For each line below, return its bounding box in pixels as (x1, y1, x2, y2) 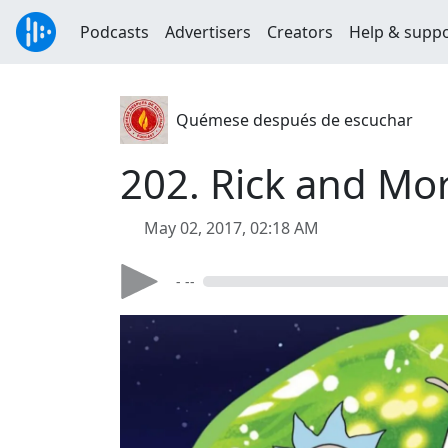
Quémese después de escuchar (176, 109, 413, 131)
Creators (267, 21, 333, 43)
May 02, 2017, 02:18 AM (144, 217, 319, 239)
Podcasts (80, 21, 149, 43)
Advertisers (165, 21, 251, 43)
